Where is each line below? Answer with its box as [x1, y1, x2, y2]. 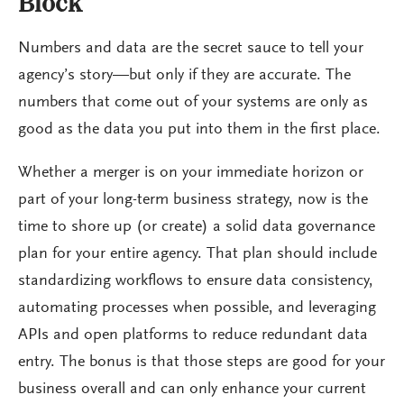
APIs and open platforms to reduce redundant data [18, 326, 368, 344]
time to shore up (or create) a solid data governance [18, 218, 375, 235]
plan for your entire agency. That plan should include [18, 245, 377, 262]
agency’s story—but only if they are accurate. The [18, 67, 351, 84]
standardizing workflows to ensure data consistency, [18, 272, 373, 289]
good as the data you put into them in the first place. [18, 121, 381, 138]
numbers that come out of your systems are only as [18, 94, 368, 111]
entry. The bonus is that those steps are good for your [18, 353, 385, 371]
